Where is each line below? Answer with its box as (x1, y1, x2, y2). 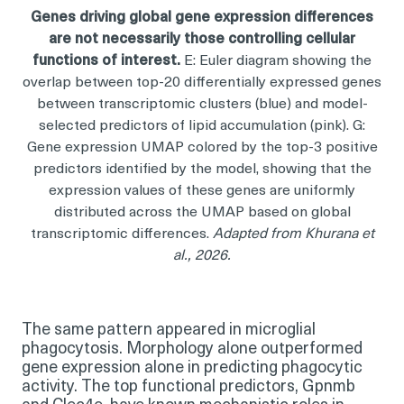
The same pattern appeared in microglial (22, 321, 316, 339)
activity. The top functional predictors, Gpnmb (22, 378, 355, 396)
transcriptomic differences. (30, 226, 213, 242)
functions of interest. (32, 53, 180, 69)
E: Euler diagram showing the (180, 53, 372, 69)
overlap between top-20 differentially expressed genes (23, 75, 381, 90)
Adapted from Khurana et (212, 226, 374, 242)
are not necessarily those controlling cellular (49, 32, 355, 47)
